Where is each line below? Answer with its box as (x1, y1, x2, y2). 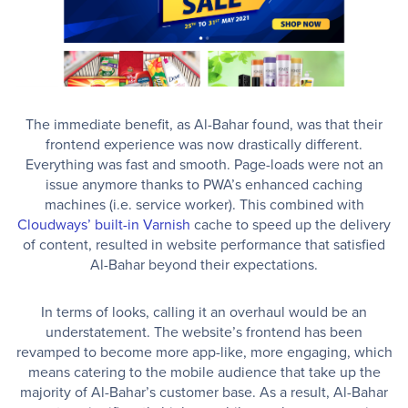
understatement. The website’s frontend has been (46, 321, 362, 342)
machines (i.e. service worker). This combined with (44, 194, 364, 215)
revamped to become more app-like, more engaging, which (15, 342, 393, 362)
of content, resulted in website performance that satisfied (23, 234, 385, 255)
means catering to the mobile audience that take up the (27, 362, 381, 382)
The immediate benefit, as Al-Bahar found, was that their (25, 114, 382, 135)
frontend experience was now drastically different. (46, 134, 362, 155)
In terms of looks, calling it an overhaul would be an (41, 301, 367, 322)
